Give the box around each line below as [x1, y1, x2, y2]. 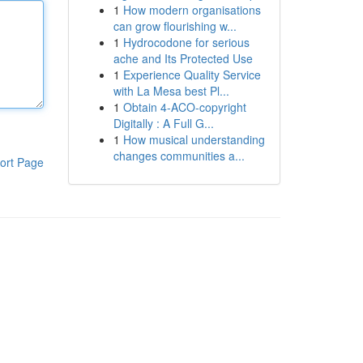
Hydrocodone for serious [122, 34, 250, 50]
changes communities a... [113, 147, 245, 164]
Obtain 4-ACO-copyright [122, 99, 246, 115]
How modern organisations [122, 2, 261, 18]
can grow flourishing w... [113, 18, 237, 34]
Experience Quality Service [122, 66, 261, 83]
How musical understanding [122, 131, 265, 147]
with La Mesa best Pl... [113, 83, 229, 99]
